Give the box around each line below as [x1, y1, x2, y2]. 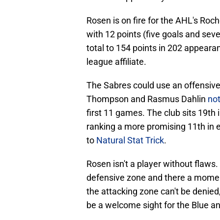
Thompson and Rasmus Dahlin [86, 94, 208, 105]
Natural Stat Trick [96, 135, 164, 146]
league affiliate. [86, 56, 146, 67]
